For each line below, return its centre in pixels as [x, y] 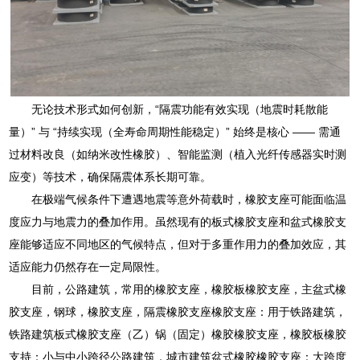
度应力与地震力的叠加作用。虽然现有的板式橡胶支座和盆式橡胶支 [178, 221]
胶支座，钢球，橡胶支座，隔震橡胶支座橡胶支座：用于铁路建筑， [178, 311]
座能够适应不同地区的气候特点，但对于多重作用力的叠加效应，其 [178, 244]
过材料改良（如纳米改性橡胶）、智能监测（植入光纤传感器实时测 [178, 154]
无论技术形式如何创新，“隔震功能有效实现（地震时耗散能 [180, 109]
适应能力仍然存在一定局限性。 [88, 266]
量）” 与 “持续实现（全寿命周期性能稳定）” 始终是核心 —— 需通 [175, 131]
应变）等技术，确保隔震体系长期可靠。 [110, 176]
